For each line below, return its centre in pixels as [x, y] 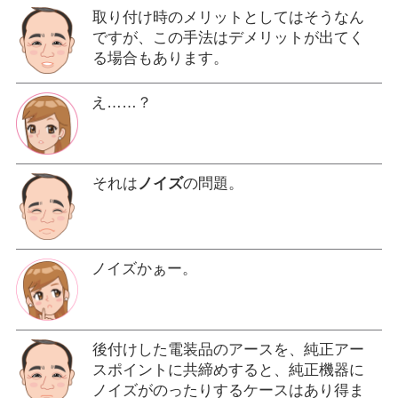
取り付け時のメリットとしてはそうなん [228, 17]
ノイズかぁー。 [144, 268]
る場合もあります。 [160, 58]
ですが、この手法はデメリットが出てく [228, 37]
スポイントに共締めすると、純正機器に [228, 370]
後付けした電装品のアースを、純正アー [228, 349]
